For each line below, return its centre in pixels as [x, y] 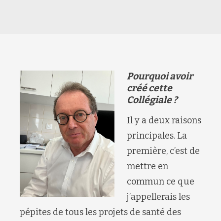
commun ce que [161, 182]
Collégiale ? [152, 100]
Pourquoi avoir [160, 76]
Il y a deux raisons [164, 121]
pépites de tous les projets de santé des [100, 212]
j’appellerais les [158, 197]
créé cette [149, 88]
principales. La [157, 136]
